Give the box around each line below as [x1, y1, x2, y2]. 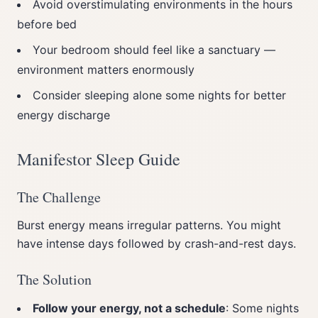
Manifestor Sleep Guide [17, 148, 180, 170]
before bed [17, 17, 77, 31]
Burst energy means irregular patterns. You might [17, 218, 281, 232]
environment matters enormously [17, 62, 194, 77]
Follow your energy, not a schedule [33, 301, 226, 315]
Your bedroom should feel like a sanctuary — [33, 43, 275, 57]
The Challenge [17, 187, 101, 207]
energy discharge [17, 108, 110, 122]
